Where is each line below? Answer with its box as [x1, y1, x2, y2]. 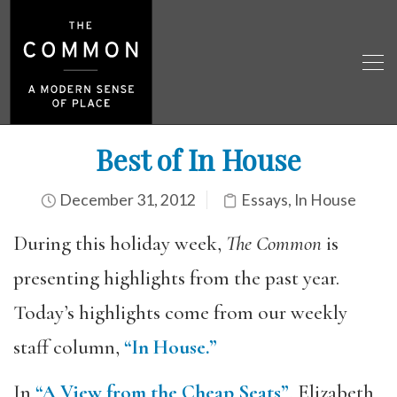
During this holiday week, [13, 231, 226, 256]
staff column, [13, 335, 124, 360]
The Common [226, 231, 322, 256]
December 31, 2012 [57, 191, 196, 209]
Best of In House [96, 140, 301, 178]
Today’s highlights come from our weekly [13, 300, 347, 325]
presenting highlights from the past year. [13, 266, 339, 291]
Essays [241, 191, 288, 209]
